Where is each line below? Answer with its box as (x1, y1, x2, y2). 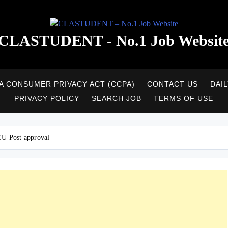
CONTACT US (147, 80, 198, 88)
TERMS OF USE (154, 94, 214, 102)
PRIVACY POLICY (14, 94, 80, 102)
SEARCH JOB (92, 94, 142, 102)
